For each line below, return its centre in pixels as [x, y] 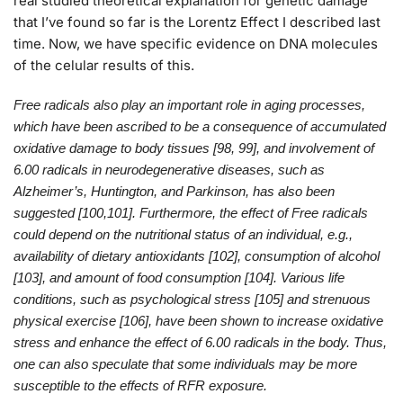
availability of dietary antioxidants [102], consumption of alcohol [197, 255]
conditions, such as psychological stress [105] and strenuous [192, 299]
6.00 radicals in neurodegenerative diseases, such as [169, 169]
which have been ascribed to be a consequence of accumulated [200, 126]
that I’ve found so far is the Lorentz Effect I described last [197, 22]
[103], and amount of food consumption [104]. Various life [179, 277]
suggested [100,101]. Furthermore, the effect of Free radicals [191, 212]
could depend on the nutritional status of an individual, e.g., [183, 234]
